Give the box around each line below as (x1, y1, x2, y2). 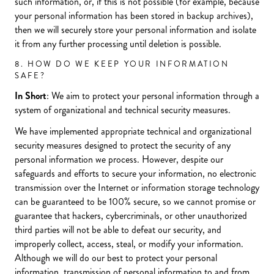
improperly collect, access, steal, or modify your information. (15, 237, 243, 251)
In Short (15, 89, 46, 103)
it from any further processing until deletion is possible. (15, 37, 221, 51)
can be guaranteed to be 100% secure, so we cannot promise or (15, 194, 256, 209)
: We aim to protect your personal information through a (46, 89, 259, 103)
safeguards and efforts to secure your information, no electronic (15, 166, 256, 180)
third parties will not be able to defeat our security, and (15, 223, 221, 237)
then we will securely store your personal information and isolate (15, 23, 256, 37)
